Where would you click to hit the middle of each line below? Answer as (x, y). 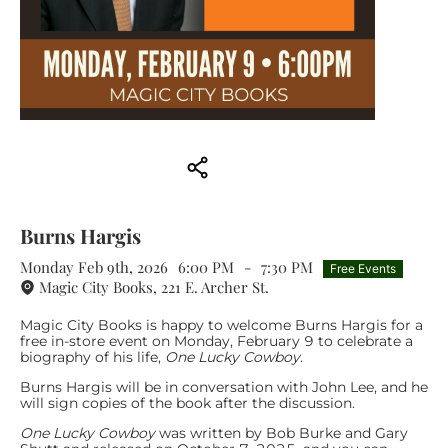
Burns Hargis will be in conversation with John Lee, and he (224, 386)
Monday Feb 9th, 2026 (94, 267)
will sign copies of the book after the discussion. (187, 402)
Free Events (363, 268)
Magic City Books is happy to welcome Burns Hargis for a (221, 324)
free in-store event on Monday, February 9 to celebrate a (216, 340)
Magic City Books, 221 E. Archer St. (154, 286)
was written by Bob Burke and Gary (281, 432)
